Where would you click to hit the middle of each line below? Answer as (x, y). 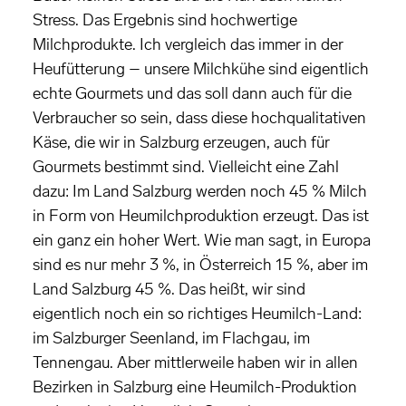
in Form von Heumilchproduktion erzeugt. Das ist (201, 216)
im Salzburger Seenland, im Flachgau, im (171, 338)
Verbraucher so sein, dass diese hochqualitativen (199, 118)
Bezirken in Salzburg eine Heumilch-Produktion (195, 387)
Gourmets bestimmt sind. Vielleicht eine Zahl (186, 167)
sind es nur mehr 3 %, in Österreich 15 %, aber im (200, 265)
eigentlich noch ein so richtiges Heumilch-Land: (197, 314)
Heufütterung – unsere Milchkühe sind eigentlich (201, 69)
